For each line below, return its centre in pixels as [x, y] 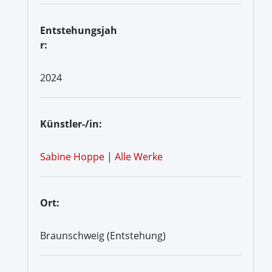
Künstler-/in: [71, 124]
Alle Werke [139, 156]
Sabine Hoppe [72, 156]
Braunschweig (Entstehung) [103, 235]
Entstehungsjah [79, 30]
